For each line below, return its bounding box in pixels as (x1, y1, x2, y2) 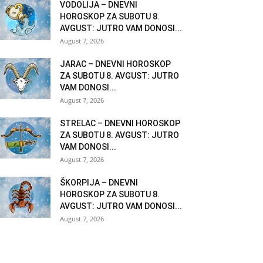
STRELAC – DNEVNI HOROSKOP (60, 119, 180, 128)
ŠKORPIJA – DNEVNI (60, 178, 138, 187)
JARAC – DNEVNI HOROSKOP (60, 59, 171, 69)
